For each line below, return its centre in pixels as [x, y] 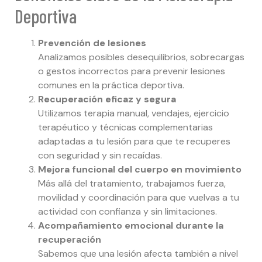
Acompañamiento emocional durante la [131, 226]
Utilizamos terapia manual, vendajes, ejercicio [134, 113]
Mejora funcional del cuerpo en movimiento [140, 170]
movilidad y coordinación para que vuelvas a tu [139, 198]
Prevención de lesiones [92, 43]
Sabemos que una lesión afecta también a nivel [138, 254]
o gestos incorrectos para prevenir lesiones [132, 71]
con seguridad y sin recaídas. [100, 156]
